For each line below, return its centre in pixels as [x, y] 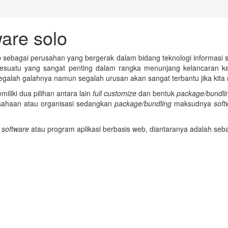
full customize [115, 93]
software [15, 129]
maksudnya [194, 104]
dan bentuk [157, 93]
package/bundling [144, 104]
